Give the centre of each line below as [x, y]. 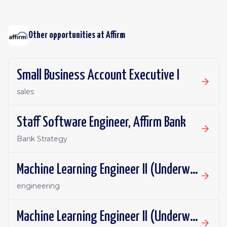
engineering [38, 186]
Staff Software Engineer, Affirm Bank [101, 123]
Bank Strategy [42, 139]
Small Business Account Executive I [98, 75]
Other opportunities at [67, 35]
